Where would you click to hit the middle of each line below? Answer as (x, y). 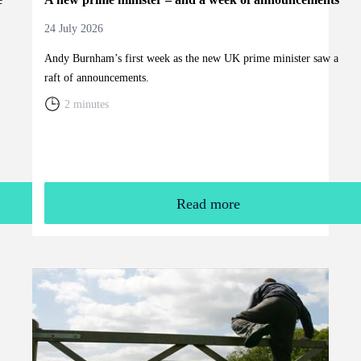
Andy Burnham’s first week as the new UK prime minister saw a (191, 58)
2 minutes (86, 104)
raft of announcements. (96, 77)
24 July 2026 (73, 28)
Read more (209, 204)
